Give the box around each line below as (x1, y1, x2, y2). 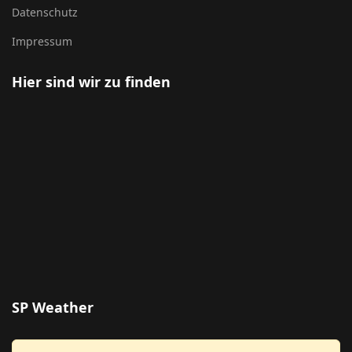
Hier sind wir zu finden (12, 72, 170, 91)
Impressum (12, 34, 72, 49)
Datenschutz (12, 5, 78, 20)
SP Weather (12, 298, 93, 317)
